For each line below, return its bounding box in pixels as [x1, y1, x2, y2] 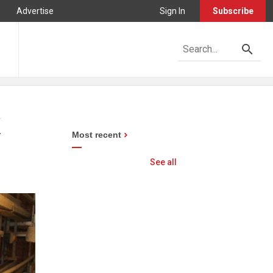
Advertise [16, 6, 54, 16]
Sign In [160, 6, 185, 16]
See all [150, 157, 177, 167]
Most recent [72, 130, 121, 140]
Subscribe [212, 6, 253, 16]
